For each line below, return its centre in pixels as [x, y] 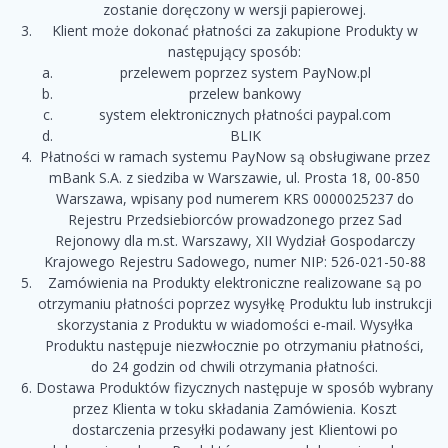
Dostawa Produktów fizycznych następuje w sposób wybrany [234, 388]
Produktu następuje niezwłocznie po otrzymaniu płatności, [234, 346]
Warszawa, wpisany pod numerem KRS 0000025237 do [234, 199]
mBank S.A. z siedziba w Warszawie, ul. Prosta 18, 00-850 [234, 178]
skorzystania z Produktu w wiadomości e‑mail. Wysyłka [234, 325]
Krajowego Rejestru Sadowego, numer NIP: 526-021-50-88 [234, 262]
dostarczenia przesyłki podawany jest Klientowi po [234, 430]
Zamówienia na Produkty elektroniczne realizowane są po [234, 283]
